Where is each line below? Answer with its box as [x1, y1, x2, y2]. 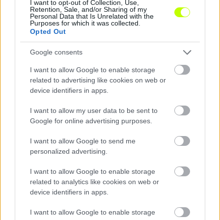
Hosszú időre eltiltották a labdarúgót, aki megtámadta [15, 37, 201, 48]
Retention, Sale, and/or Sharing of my [30, 5, 147, 13]
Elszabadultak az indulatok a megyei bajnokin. [15, 62, 141, 70]
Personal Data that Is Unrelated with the [30, 12, 154, 20]
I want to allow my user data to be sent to [30, 106, 158, 114]
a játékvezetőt [15, 47, 63, 58]
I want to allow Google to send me [30, 137, 136, 145]
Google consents [30, 48, 82, 56]
